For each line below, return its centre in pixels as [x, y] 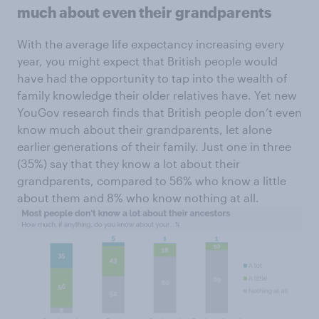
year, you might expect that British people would [147, 61]
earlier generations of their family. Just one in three [154, 146]
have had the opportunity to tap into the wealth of [152, 78]
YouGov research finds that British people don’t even [159, 112]
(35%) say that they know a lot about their [129, 163]
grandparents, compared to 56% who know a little [152, 181]
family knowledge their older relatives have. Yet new [157, 95]
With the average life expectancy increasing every [151, 44]
